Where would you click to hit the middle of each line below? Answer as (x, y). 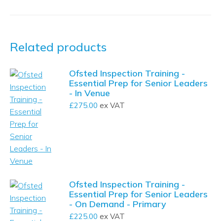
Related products (58, 47)
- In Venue (90, 93)
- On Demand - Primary (118, 204)
